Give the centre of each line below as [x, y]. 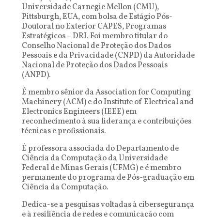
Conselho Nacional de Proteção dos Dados [96, 46]
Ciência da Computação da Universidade [94, 158]
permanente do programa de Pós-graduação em [108, 178]
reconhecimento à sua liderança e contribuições [106, 122]
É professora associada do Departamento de [100, 149]
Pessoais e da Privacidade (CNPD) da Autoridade [108, 56]
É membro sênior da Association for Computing [106, 93]
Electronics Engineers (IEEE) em [79, 112]
